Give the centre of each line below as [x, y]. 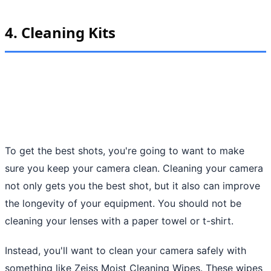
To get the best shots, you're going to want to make [125, 150]
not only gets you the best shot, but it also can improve [132, 185]
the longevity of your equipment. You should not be [123, 203]
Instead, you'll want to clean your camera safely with [126, 250]
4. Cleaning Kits [60, 32]
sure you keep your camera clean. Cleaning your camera [134, 168]
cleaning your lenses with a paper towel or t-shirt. [119, 220]
